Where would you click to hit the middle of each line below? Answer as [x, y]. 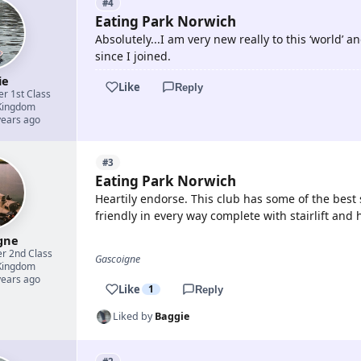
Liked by [134, 316]
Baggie [172, 316]
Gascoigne [118, 259]
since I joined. [133, 56]
